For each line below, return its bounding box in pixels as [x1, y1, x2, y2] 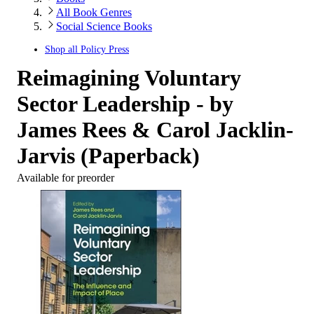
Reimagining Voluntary [17, 65, 241, 90]
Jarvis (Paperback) [17, 143, 200, 168]
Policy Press [81, 44, 129, 55]
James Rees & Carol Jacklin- [17, 117, 294, 142]
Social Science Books [56, 20, 152, 32]
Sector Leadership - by [17, 91, 233, 116]
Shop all [45, 44, 81, 55]
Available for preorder [17, 172, 114, 184]
